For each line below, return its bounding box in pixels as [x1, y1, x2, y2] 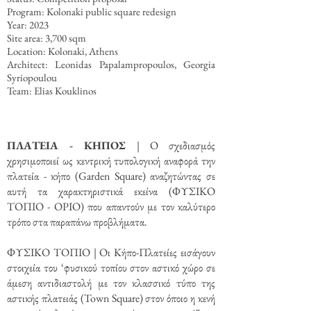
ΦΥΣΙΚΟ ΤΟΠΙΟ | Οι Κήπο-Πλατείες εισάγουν [7, 245, 215, 260]
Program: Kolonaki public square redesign [7, 5, 176, 18]
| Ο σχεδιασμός [137, 138, 215, 153]
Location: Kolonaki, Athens [7, 44, 118, 58]
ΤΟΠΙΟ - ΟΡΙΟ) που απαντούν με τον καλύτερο [7, 199, 215, 214]
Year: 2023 [7, 18, 49, 31]
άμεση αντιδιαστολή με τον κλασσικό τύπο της [7, 276, 215, 290]
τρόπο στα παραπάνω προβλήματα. [7, 215, 147, 229]
